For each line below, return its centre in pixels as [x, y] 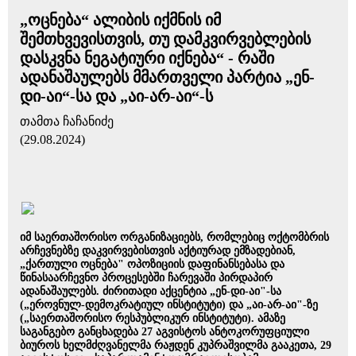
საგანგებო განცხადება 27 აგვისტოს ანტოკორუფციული [164, 332]
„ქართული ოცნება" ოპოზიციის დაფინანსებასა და [152, 264]
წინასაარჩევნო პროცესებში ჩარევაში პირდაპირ [146, 278]
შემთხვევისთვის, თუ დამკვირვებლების [165, 39]
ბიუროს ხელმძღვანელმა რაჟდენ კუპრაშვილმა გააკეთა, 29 [176, 345]
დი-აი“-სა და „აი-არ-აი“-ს [116, 96]
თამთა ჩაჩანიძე [67, 121]
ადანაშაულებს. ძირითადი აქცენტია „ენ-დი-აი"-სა [151, 291]
